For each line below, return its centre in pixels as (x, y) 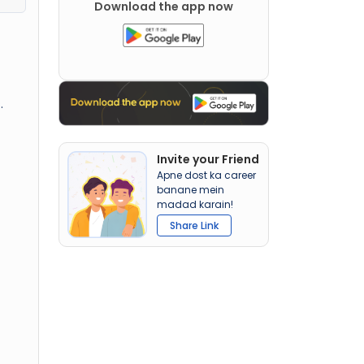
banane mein (191, 190)
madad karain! (195, 205)
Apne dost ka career (207, 175)
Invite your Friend (208, 160)
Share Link (195, 226)
